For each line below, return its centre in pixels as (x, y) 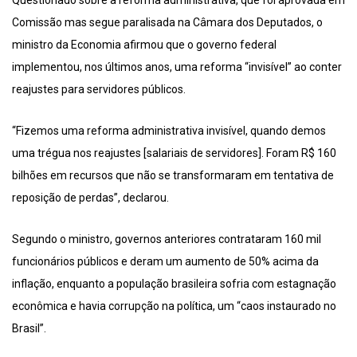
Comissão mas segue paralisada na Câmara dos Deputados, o (167, 23)
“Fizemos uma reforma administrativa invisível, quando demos (169, 131)
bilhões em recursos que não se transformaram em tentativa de (173, 176)
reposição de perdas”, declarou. (90, 198)
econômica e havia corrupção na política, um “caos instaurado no (174, 306)
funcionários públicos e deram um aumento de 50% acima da (165, 262)
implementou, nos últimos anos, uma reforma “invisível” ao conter (177, 67)
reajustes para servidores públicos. (99, 90)
